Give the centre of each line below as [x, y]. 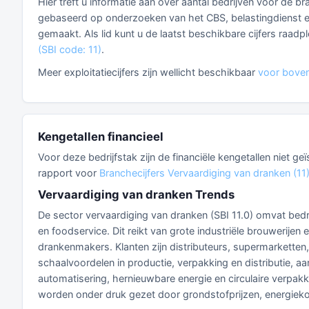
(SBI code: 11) [70, 49]
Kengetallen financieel [101, 137]
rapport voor [69, 173]
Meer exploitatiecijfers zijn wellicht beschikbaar [148, 72]
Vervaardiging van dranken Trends [136, 195]
